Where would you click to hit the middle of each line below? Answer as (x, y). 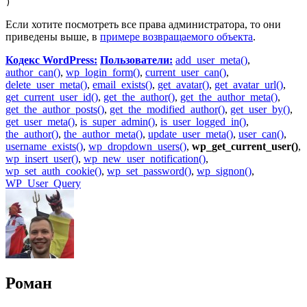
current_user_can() (186, 72)
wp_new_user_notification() (145, 158)
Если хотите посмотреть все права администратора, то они (143, 24)
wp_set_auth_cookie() (53, 171)
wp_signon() (224, 171)
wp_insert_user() (42, 158)
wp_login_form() (103, 72)
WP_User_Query (43, 183)
